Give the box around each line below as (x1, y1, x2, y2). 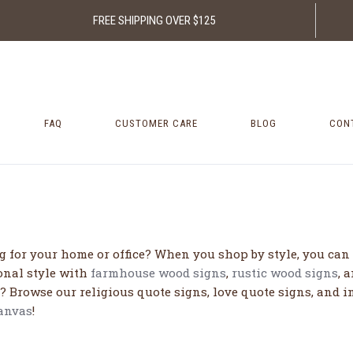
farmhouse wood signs (91, 265, 226, 281)
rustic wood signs (232, 265, 338, 281)
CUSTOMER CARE (115, 117, 199, 130)
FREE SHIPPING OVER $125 (92, 13, 215, 28)
